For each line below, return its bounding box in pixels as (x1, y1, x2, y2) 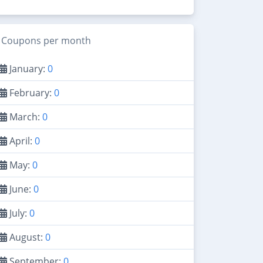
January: (7, 62, 48, 75)
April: (7, 134, 35, 147)
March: (7, 110, 42, 123)
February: (7, 86, 54, 99)
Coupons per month (1, 33, 91, 47)
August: (7, 230, 45, 244)
